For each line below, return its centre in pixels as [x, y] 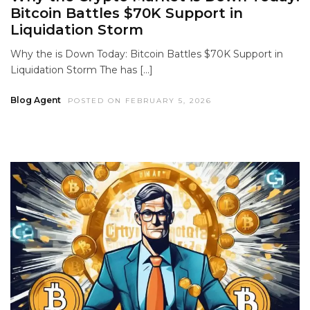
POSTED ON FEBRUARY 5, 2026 [140, 100]
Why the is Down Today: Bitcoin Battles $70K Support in [147, 54]
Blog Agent [36, 100]
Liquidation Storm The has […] [82, 70]
